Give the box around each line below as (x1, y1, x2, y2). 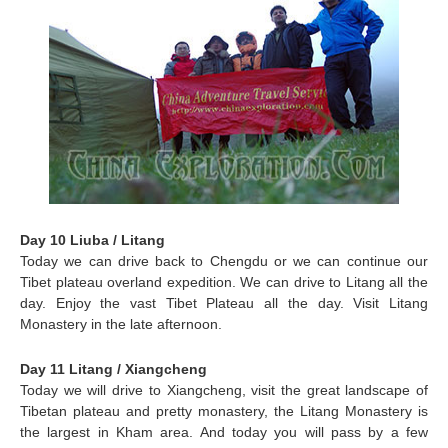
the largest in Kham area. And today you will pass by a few (20, 423, 428, 440)
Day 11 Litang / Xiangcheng (20, 360, 207, 377)
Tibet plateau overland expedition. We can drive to (20, 273, 346, 290)
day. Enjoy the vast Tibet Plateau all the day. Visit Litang (20, 294, 428, 311)
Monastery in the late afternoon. (20, 315, 222, 332)
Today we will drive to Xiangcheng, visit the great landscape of (20, 381, 428, 398)
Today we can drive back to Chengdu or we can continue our (20, 252, 428, 269)
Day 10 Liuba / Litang (20, 231, 169, 248)
